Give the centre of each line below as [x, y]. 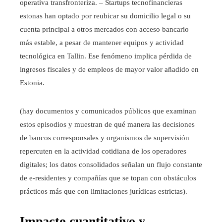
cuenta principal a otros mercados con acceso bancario [104, 29]
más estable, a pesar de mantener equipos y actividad [102, 42]
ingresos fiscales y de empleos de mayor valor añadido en [109, 69]
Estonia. [32, 83]
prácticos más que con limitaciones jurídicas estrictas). [104, 191]
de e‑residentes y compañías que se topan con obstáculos [108, 178]
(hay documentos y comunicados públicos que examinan [108, 111]
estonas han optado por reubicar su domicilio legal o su [105, 16]
